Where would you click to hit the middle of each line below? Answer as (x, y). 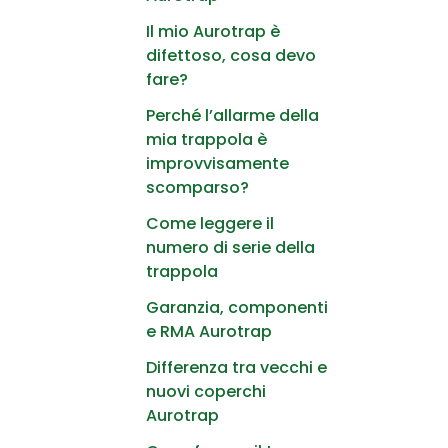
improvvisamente (217, 163)
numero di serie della (230, 247)
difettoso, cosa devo (231, 55)
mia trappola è (206, 139)
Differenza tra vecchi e (236, 367)
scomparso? (197, 187)
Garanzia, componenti (237, 307)
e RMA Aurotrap (209, 331)
